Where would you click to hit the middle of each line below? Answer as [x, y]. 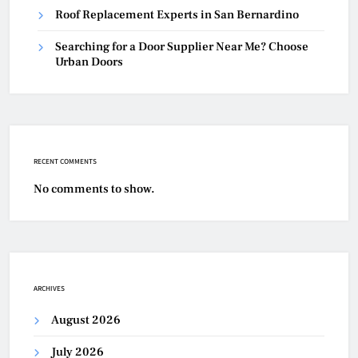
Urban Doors [89, 62]
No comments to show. [94, 189]
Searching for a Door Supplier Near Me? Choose [182, 47]
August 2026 [86, 320]
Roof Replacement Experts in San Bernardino [177, 15]
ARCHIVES [49, 288]
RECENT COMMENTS [65, 161]
